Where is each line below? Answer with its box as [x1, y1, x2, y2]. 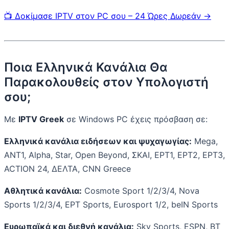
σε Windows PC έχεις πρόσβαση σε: [64, 114, 208, 125]
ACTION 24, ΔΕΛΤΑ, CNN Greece [4, 164, 131, 174]
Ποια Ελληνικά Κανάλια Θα [4, 60, 168, 75]
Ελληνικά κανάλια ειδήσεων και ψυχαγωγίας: [4, 136, 192, 147]
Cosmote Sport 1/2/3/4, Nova [82, 186, 199, 196]
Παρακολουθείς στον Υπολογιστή [4, 75, 209, 90]
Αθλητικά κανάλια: [4, 186, 82, 196]
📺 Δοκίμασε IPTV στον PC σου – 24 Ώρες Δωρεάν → [4, 11, 211, 21]
